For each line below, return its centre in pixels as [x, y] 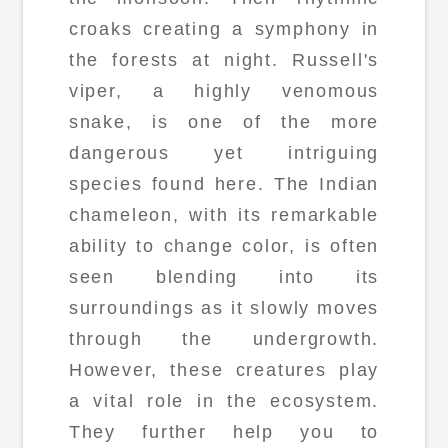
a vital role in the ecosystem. [224, 400]
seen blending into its [224, 276]
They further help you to [224, 431]
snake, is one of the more [224, 121]
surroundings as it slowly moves [224, 307]
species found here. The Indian [224, 183]
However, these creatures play [224, 369]
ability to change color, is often [224, 245]
